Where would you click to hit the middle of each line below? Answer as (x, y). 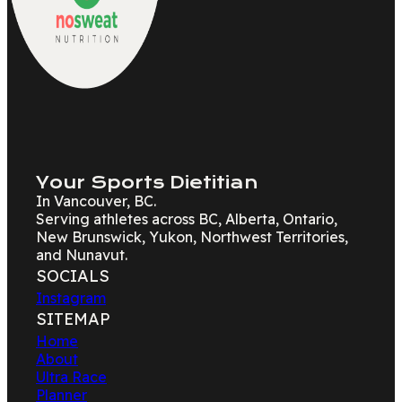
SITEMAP (73, 319)
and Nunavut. (82, 255)
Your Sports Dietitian (147, 183)
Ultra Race (71, 377)
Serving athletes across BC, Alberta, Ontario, (187, 219)
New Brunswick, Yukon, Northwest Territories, (192, 237)
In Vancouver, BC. (96, 201)
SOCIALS (73, 276)
